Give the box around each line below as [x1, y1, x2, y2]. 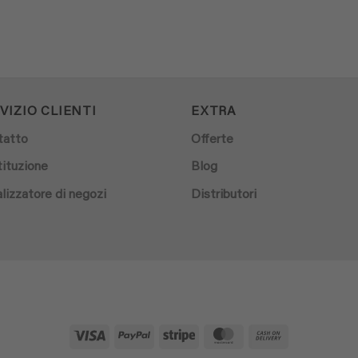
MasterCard [239, 328, 301, 341]
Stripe [194, 328, 225, 341]
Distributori [191, 188, 257, 201]
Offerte [191, 133, 233, 146]
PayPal [149, 328, 186, 341]
